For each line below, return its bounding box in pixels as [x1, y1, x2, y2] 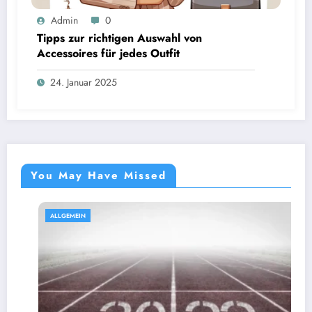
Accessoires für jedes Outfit [37, 45, 180, 61]
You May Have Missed [31, 167, 166, 183]
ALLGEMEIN [29, 210, 65, 220]
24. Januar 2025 [50, 75, 117, 89]
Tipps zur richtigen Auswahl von [37, 29, 202, 46]
